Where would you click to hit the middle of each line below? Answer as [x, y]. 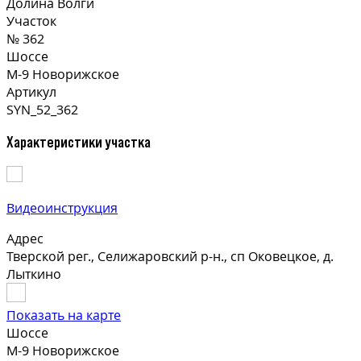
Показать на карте [64, 315]
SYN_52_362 [42, 109]
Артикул [31, 91]
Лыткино [34, 274]
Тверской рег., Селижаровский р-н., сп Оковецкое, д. [170, 257]
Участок [31, 21]
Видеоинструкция [62, 208]
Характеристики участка [79, 142]
